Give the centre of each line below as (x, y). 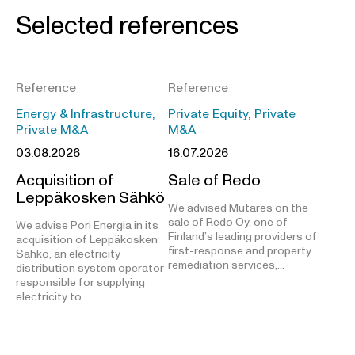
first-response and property (240, 250)
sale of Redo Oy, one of (228, 222)
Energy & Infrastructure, (86, 114)
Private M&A (52, 130)
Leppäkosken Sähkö (90, 198)
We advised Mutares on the (238, 208)
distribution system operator (90, 268)
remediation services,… (226, 265)
